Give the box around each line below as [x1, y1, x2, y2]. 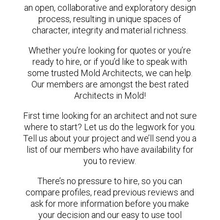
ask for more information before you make [30, 198, 190, 209]
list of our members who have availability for [26, 144, 193, 155]
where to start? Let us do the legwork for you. [24, 122, 196, 132]
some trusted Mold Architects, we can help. [27, 68, 192, 78]
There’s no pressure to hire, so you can [37, 176, 183, 186]
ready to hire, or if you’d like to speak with [32, 56, 188, 67]
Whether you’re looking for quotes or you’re [28, 45, 192, 55]
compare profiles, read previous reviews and [26, 187, 194, 197]
